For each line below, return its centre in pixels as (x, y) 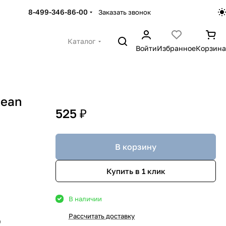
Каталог (81, 41)
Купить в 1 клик (136, 171)
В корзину (136, 147)
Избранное (176, 48)
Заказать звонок (125, 12)
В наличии (85, 199)
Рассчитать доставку (102, 216)
